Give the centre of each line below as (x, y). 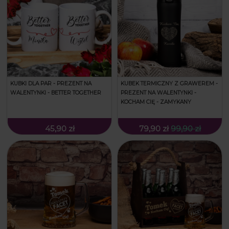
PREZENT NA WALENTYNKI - (158, 93)
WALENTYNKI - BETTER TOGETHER (56, 93)
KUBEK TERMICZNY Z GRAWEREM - (169, 83)
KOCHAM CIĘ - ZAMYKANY (156, 102)
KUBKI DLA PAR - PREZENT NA (51, 83)
